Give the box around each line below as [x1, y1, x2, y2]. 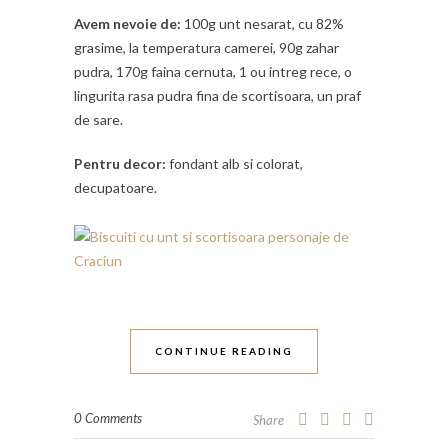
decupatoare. [74, 178, 157, 196]
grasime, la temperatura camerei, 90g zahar [74, 38, 339, 56]
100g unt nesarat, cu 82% [181, 14, 344, 32]
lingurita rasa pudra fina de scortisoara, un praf [74, 86, 361, 104]
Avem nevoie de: [74, 14, 181, 32]
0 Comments [74, 409, 142, 426]
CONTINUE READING [155, 344, 293, 357]
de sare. [74, 110, 123, 128]
